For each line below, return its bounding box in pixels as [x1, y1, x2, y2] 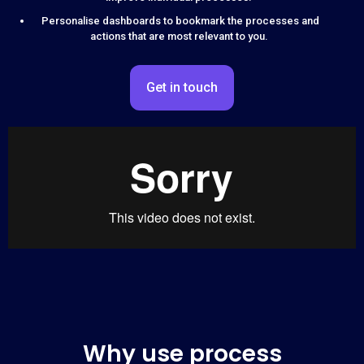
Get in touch [146, 80, 218, 95]
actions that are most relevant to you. [89, 30, 271, 42]
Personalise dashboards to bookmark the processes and [41, 15, 319, 27]
